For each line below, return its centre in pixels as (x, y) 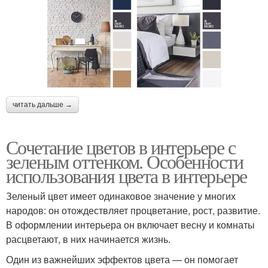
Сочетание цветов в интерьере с (121, 147)
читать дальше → (42, 105)
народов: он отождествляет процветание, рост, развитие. (133, 211)
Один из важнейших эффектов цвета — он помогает (122, 260)
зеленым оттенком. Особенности (125, 162)
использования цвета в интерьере (127, 176)
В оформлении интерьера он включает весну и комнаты (130, 225)
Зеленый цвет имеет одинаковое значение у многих (121, 196)
